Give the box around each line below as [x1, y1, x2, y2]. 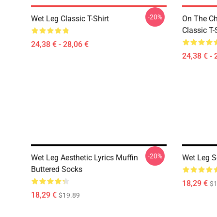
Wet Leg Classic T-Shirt [31, 14, 109, 23]
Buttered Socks [31, 165, 82, 174]
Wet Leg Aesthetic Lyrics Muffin [31, 153, 138, 162]
